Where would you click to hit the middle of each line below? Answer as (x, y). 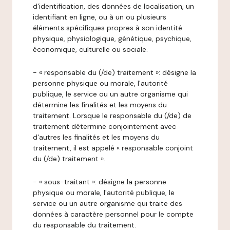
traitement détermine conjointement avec (104, 126)
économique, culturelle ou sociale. (90, 49)
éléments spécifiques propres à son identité (108, 28)
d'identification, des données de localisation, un (113, 6)
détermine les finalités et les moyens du (100, 105)
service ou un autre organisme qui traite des (108, 203)
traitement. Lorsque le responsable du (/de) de (112, 116)
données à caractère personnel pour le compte (113, 214)
